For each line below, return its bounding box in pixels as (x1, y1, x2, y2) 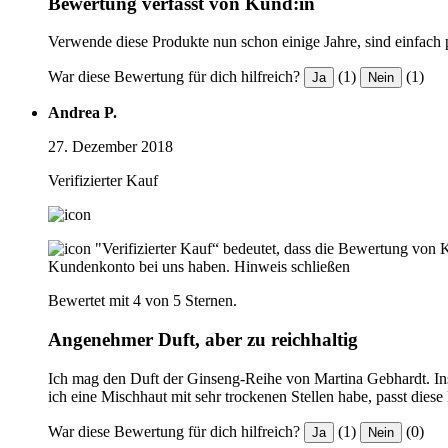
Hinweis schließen (234, 258, 350, 276)
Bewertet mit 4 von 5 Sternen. (48, 292, 237, 310)
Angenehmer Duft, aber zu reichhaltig (48, 329, 358, 350)
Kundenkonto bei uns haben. (48, 258, 230, 276)
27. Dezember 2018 (48, 138, 173, 156)
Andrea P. (48, 104, 117, 122)
